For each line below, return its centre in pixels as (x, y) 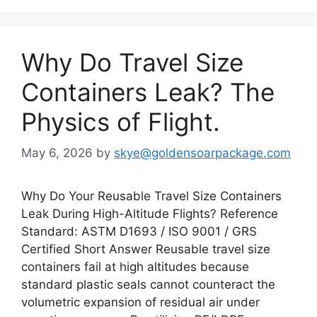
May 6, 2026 (57, 153)
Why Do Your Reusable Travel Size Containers (151, 196)
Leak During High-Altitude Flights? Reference (150, 214)
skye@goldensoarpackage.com (202, 153)
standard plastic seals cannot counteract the (148, 284)
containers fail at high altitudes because (135, 267)
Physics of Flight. (121, 121)
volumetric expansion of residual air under (140, 302)
